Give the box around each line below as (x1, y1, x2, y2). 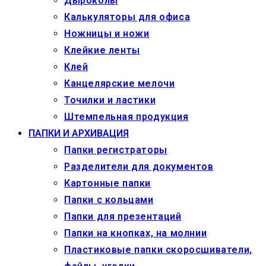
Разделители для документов (64, 160, 214, 172)
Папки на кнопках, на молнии (64, 227, 207, 239)
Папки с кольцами (64, 194, 154, 205)
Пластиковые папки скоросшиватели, (64, 243, 252, 255)
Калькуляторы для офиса (64, 11, 191, 23)
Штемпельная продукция (64, 110, 189, 122)
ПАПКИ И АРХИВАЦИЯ (28, 127, 129, 139)
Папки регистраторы (64, 144, 167, 156)
